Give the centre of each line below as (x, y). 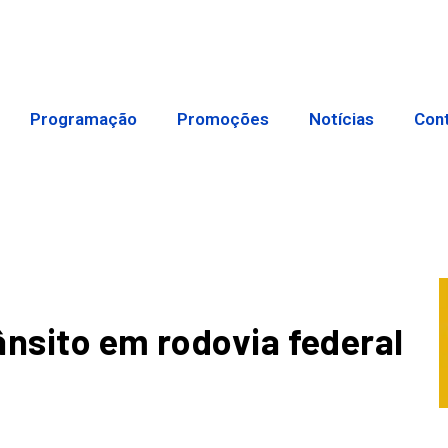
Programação (84, 119)
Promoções (223, 119)
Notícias (342, 119)
